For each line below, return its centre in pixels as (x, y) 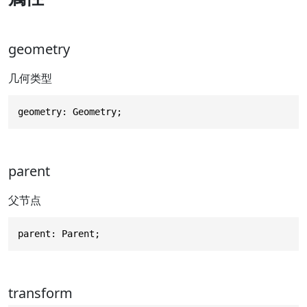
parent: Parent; (59, 233)
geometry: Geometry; (70, 111)
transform (40, 293)
